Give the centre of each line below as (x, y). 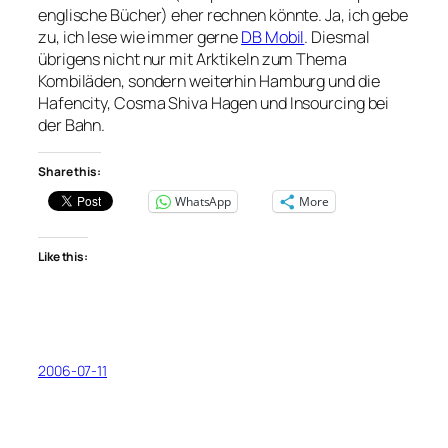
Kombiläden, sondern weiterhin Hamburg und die (209, 80)
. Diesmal (337, 36)
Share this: (69, 171)
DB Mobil (273, 36)
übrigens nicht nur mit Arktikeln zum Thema (192, 58)
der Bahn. (72, 124)
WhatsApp (203, 201)
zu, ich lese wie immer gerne (140, 36)
